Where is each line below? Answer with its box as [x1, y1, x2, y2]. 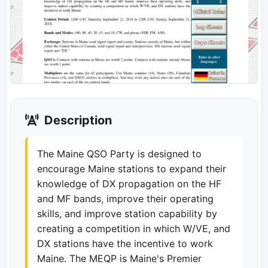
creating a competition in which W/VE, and [37, 222, 230, 234]
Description [41, 112, 112, 127]
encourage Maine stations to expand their [37, 162, 226, 175]
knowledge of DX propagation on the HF [37, 177, 221, 190]
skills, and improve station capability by [37, 207, 217, 220]
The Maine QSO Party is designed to [37, 147, 202, 160]
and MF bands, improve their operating [37, 192, 214, 205]
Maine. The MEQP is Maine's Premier [37, 252, 202, 264]
